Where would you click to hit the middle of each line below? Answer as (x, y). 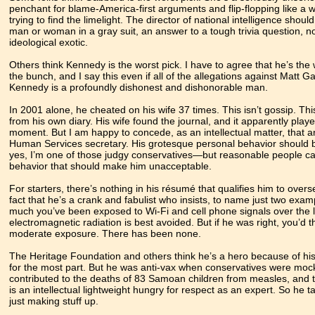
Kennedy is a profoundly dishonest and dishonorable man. (140, 88)
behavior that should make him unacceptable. (112, 166)
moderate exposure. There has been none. (107, 234)
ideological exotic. (50, 43)
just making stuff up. (56, 301)
